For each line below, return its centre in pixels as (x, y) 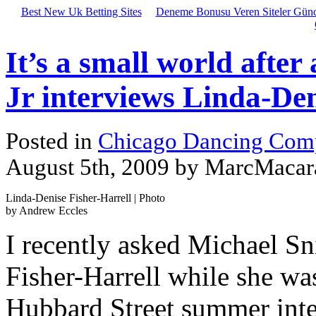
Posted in (52, 141)
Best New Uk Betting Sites (81, 12)
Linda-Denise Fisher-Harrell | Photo (85, 197)
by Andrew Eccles (47, 210)
